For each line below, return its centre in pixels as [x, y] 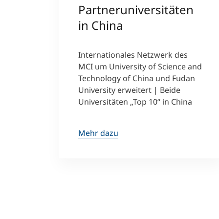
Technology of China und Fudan [137, 78]
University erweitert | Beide [129, 90]
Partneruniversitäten [136, 9]
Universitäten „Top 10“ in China [135, 101]
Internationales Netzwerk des [133, 55]
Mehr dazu [98, 133]
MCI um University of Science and [140, 66]
